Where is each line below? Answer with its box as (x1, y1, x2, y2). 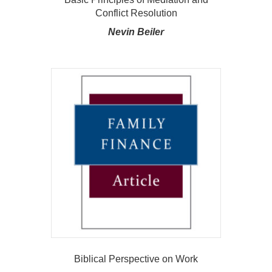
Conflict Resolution (95, 8, 177, 19)
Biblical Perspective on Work (74, 254, 198, 265)
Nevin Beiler (108, 27, 164, 38)
